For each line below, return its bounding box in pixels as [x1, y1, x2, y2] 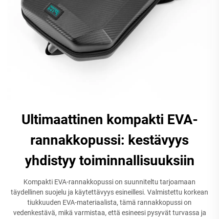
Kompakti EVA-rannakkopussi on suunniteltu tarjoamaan [23, 177, 196, 186]
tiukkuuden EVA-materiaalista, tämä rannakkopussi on [27, 198, 192, 206]
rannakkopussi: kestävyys [30, 131, 189, 148]
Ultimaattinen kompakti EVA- [21, 111, 198, 128]
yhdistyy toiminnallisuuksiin [24, 152, 195, 169]
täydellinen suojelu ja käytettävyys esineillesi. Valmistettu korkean [11, 188, 208, 196]
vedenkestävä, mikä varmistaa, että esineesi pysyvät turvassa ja [13, 208, 206, 217]
